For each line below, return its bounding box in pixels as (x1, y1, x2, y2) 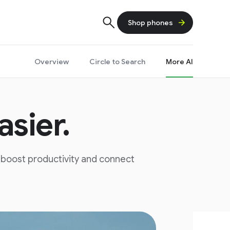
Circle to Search (89, 56, 145, 66)
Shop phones (128, 18, 173, 27)
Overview (34, 56, 69, 66)
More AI (166, 56, 193, 66)
